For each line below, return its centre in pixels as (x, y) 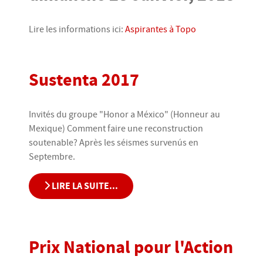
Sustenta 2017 (84, 80)
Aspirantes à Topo (161, 29)
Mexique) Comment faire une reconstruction (116, 129)
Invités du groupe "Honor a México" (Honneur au (124, 114)
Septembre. (52, 157)
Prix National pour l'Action (131, 247)
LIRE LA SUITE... (84, 186)
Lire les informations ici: (77, 29)
